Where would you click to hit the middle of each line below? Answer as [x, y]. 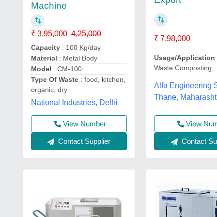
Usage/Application [185, 57]
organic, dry [49, 90]
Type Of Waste [55, 80]
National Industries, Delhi [74, 103]
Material [44, 58]
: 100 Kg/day [80, 48]
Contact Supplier [84, 141]
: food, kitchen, [102, 80]
